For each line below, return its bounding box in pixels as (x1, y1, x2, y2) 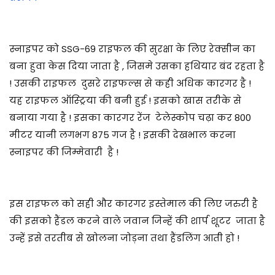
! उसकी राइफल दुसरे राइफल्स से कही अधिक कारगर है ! (9, 76, 251, 90)
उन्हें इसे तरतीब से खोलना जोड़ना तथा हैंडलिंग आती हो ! (9, 231, 239, 244)
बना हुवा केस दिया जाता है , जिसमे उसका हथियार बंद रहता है (9, 59, 265, 72)
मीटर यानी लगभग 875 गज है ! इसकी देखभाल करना (9, 128, 236, 141)
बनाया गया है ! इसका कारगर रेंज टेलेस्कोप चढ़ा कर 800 (9, 110, 251, 124)
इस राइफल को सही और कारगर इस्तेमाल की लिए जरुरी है (9, 196, 258, 210)
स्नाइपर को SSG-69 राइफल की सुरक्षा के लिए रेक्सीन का (9, 42, 255, 55)
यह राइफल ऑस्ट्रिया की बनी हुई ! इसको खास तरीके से (9, 93, 241, 107)
